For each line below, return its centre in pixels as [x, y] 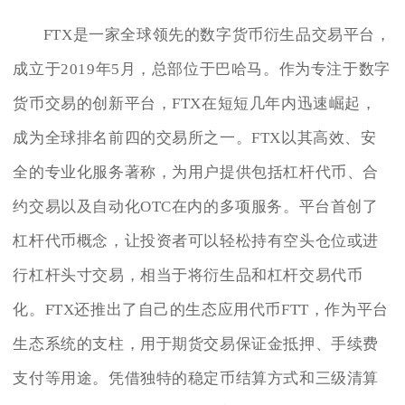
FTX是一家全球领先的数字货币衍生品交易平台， [217, 35]
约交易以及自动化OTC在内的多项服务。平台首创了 [196, 207]
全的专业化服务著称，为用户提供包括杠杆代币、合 [196, 173]
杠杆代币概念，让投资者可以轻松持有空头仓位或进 [196, 241]
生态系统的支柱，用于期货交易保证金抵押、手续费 [196, 344]
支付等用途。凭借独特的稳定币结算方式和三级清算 [196, 379]
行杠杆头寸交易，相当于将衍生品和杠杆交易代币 [188, 276]
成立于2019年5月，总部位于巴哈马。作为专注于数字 [202, 70]
